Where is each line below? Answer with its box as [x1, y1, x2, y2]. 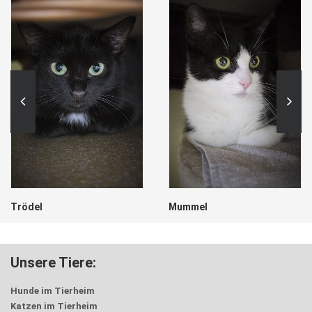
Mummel [169, 201, 208, 212]
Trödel [10, 201, 42, 212]
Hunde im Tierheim [10, 286, 95, 296]
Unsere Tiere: [10, 254, 96, 271]
